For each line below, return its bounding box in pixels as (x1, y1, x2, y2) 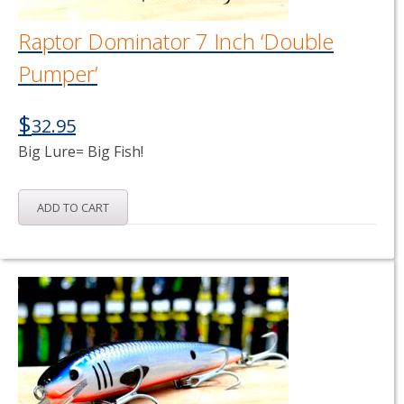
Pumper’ (18, 59, 97, 88)
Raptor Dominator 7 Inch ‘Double (18, 26, 334, 56)
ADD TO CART (37, 199, 109, 216)
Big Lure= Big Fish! (18, 142, 143, 161)
